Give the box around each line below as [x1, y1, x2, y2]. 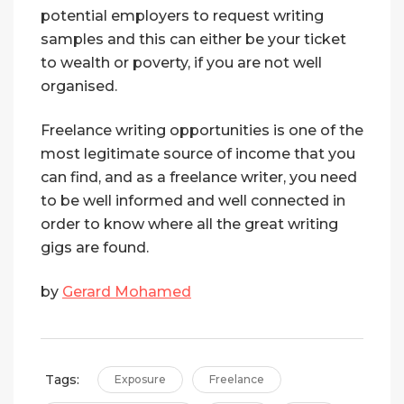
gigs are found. [41, 239, 149, 257]
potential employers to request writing [41, 7, 324, 25]
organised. [41, 78, 117, 96]
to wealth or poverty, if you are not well [41, 54, 322, 72]
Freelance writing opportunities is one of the [41, 122, 363, 140]
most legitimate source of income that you [41, 145, 355, 163]
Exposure [115, 372, 166, 387]
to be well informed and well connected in [41, 192, 345, 210]
